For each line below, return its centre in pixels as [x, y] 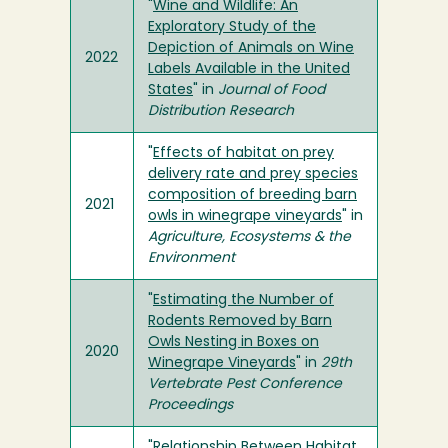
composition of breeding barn [252, 195]
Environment [191, 258]
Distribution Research [221, 111]
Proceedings [190, 405]
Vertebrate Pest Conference [245, 384]
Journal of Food [271, 90]
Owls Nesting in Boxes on [233, 342]
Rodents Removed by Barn [240, 321]
